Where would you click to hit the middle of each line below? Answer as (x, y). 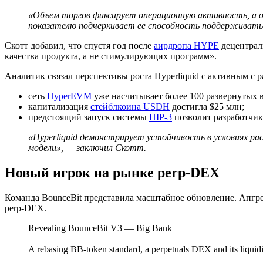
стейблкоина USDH (130, 106)
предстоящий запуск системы (89, 117)
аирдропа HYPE (186, 45)
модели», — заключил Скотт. (88, 147)
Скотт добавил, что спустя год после (79, 45)
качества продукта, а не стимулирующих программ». (111, 56)
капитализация (59, 106)
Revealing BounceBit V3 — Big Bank (100, 228)
